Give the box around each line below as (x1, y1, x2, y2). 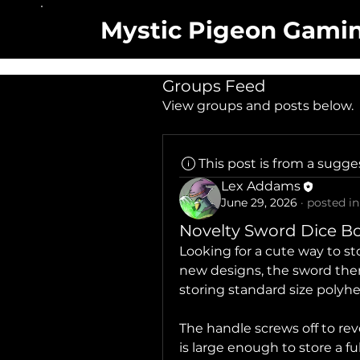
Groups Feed (162, 76, 266, 96)
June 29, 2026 (221, 194, 297, 210)
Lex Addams (221, 178, 301, 194)
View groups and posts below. (162, 97, 354, 113)
